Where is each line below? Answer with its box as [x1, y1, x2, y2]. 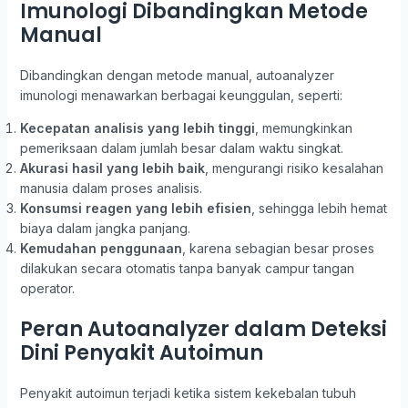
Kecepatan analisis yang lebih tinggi [19, 120, 255, 136]
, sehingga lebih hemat [250, 200, 387, 216]
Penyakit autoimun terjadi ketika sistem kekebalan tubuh [19, 385, 356, 401]
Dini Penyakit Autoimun [19, 339, 263, 367]
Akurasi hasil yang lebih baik [19, 160, 205, 176]
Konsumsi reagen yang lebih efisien [19, 200, 251, 216]
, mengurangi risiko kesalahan [204, 160, 383, 176]
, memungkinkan [254, 120, 352, 136]
